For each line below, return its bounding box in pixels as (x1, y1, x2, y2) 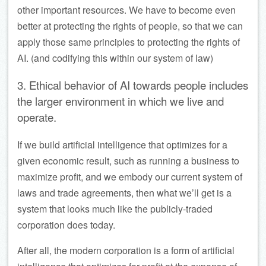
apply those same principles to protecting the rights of (17, 35, 240, 49)
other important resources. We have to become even (17, 3, 236, 17)
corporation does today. (17, 217, 115, 232)
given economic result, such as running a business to (17, 153, 239, 167)
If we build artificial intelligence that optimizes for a (17, 137, 227, 151)
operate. (17, 109, 56, 125)
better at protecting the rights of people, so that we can (17, 19, 243, 33)
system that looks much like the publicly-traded (17, 201, 213, 216)
